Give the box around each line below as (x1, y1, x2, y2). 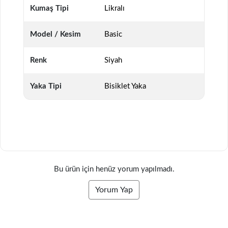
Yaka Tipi (30, 82, 62, 91)
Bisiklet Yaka (104, 82, 146, 91)
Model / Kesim (30, 31, 81, 39)
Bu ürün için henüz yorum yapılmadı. (53, 165, 175, 174)
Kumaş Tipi (30, 5, 69, 13)
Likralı (104, 5, 125, 13)
